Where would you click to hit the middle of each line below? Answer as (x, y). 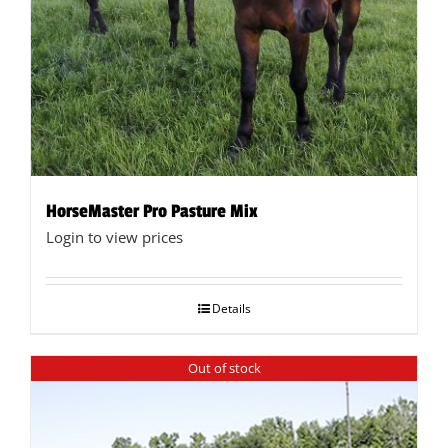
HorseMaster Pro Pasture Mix (152, 211)
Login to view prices (114, 237)
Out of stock (224, 367)
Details (231, 309)
